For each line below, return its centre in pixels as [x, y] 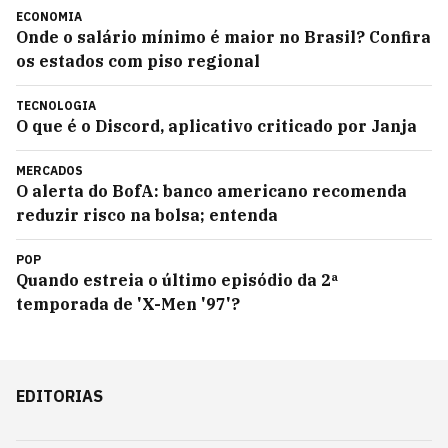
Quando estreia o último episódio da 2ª [177, 280]
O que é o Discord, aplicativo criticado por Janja [216, 126]
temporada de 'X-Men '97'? [128, 304]
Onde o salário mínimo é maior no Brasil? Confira [223, 37]
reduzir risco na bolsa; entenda [147, 215]
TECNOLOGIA [56, 105]
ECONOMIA [49, 16]
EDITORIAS [59, 396]
